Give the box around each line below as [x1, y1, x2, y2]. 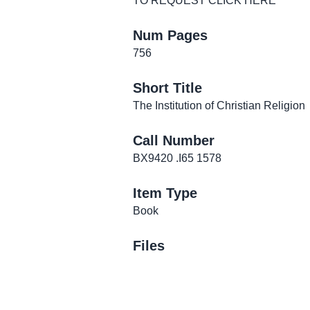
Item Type [133, 185, 197, 201]
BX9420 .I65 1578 [133, 152, 221, 164]
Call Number [133, 133, 215, 148]
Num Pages [133, 28, 208, 43]
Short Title [133, 80, 202, 95]
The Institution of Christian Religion [133, 100, 305, 111]
